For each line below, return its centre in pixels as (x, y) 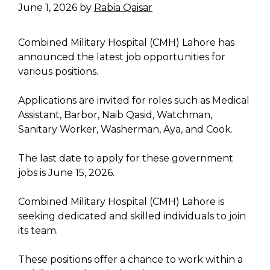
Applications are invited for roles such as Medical (134, 101)
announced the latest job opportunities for (122, 57)
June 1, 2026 (48, 8)
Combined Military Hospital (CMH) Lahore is (121, 202)
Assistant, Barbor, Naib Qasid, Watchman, (115, 115)
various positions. (58, 72)
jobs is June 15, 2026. (66, 173)
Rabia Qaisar (123, 8)
